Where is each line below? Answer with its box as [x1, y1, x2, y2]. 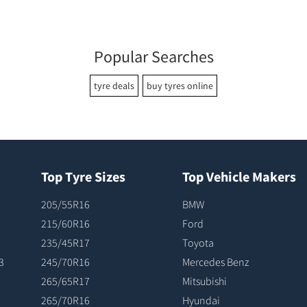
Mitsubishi [182, 273, 228, 288]
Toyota [182, 235, 214, 249]
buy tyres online [147, 79, 213, 92]
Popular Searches [93, 45, 214, 67]
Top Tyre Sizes [41, 167, 126, 185]
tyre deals [94, 79, 134, 92]
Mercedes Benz [182, 254, 249, 269]
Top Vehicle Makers [182, 167, 297, 185]
